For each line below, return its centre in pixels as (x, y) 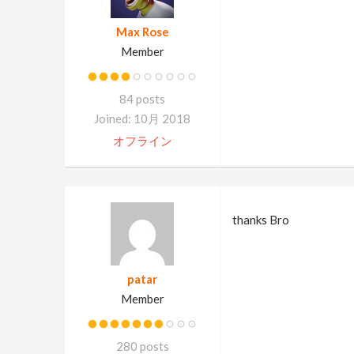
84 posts (142, 98)
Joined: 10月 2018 (142, 118)
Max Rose (142, 31)
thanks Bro (260, 219)
